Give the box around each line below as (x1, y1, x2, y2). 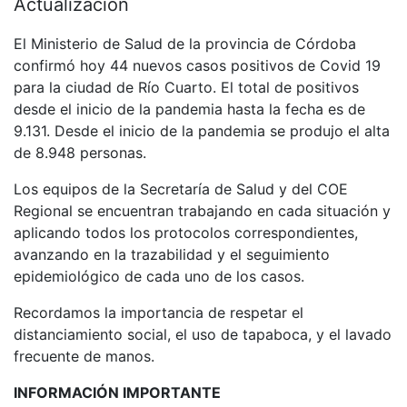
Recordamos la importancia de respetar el (14, 303, 303, 322)
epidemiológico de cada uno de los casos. (14, 267, 309, 285)
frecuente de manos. (14, 347, 154, 365)
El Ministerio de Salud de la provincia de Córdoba (14, 35, 356, 53)
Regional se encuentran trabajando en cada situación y (14, 202, 391, 220)
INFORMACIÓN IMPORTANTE (14, 383, 221, 402)
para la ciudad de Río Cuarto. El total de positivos (14, 78, 359, 96)
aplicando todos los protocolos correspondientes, (14, 223, 358, 242)
